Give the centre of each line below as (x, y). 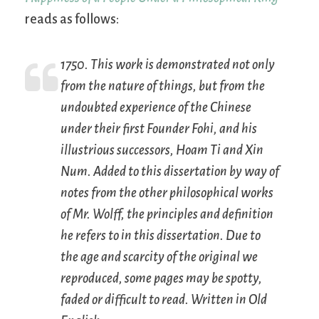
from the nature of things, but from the (163, 87)
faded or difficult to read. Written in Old (164, 300)
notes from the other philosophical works (167, 193)
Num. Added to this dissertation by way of (170, 172)
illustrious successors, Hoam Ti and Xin (162, 151)
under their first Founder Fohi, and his (159, 129)
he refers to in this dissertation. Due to (161, 236)
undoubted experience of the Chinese (156, 108)
